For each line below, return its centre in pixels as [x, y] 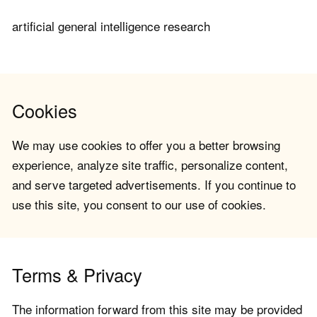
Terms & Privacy [77, 275]
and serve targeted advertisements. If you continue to [154, 185]
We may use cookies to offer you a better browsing [146, 145]
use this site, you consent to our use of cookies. [139, 204]
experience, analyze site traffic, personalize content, [150, 165]
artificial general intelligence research [111, 26]
